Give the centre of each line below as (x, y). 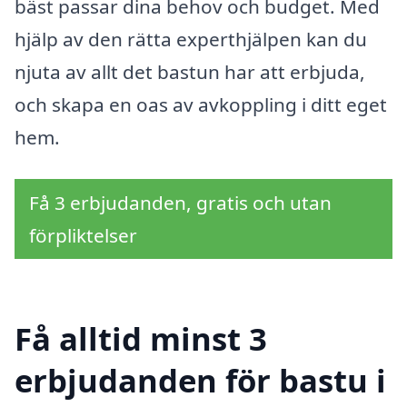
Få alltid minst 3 (141, 338)
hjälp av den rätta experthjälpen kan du (191, 40)
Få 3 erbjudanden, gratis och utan (180, 203)
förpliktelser (83, 236)
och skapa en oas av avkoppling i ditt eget (201, 105)
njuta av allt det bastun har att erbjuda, (190, 72)
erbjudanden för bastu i (200, 380)
